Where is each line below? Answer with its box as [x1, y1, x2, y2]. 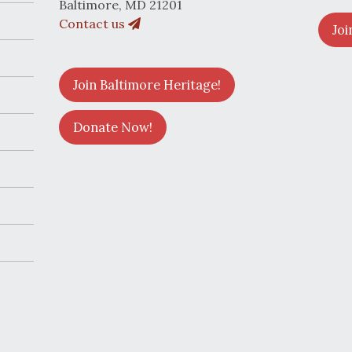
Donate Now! [72, 119, 152, 136]
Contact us [58, 16, 128, 32]
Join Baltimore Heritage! [72, 77, 221, 93]
